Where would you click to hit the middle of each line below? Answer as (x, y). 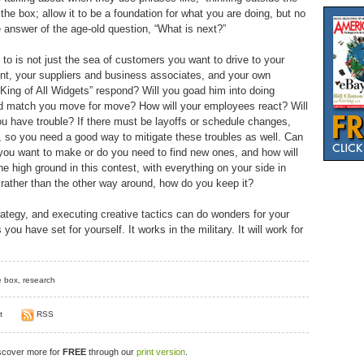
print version (161, 351)
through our (111, 351)
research (39, 280)
